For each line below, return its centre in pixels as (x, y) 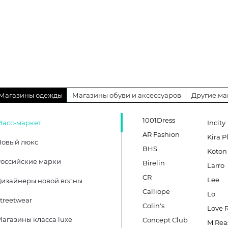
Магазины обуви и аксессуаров (127, 95)
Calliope (156, 191)
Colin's (153, 206)
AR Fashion (161, 134)
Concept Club (165, 220)
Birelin (154, 163)
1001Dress (159, 120)
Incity (217, 123)
